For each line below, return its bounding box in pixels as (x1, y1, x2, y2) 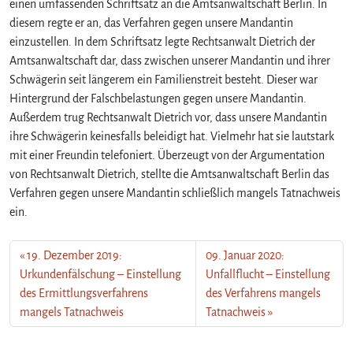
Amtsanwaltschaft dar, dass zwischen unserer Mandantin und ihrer (9, 54, 330, 67)
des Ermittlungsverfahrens (20, 286, 148, 299)
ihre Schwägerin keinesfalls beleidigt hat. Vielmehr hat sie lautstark (9, 129, 334, 143)
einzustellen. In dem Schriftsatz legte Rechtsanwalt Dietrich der (9, 35, 315, 48)
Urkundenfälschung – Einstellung (20, 267, 181, 281)
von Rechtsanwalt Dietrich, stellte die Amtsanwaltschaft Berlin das (9, 167, 329, 180)
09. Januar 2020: (206, 248, 285, 262)
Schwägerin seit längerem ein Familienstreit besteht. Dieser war (9, 72, 318, 86)
